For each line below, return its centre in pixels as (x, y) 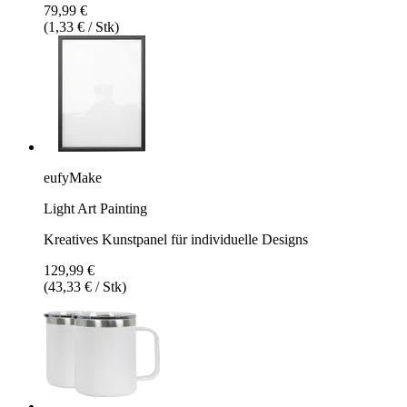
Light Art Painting (95, 208)
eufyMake (73, 177)
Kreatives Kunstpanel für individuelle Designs (176, 239)
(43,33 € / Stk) (85, 286)
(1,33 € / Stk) (81, 26)
